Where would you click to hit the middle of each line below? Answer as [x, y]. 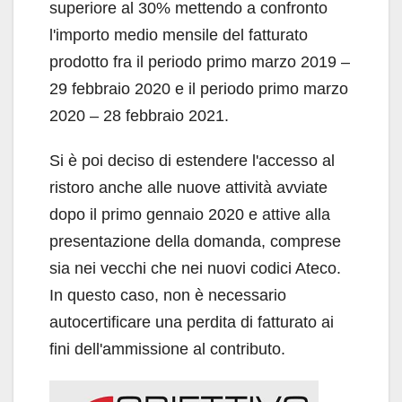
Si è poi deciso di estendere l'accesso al [192, 161]
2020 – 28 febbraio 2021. [139, 116]
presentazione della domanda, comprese [195, 242]
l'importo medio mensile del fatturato [179, 35]
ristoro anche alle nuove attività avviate [188, 188]
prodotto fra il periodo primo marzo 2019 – [200, 62]
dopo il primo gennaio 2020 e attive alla [190, 215]
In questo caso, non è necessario [168, 296]
